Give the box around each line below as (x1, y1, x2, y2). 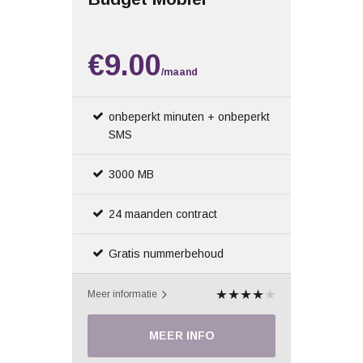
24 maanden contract (109, 207, 217, 220)
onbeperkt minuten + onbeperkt (109, 110, 270, 123)
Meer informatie (88, 288, 160, 300)
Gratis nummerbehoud (109, 247, 224, 260)
